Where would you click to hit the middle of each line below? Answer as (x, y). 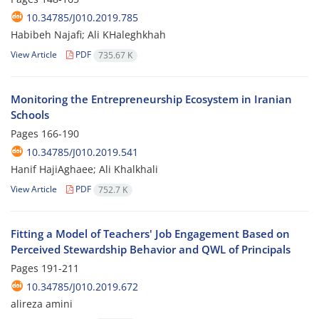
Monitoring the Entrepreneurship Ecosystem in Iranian (151, 99)
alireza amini (42, 304)
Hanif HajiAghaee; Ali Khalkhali (84, 169)
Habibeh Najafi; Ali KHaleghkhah (88, 35)
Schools (30, 115)
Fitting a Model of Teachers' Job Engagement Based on (150, 234)
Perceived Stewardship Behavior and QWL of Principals (151, 250)
